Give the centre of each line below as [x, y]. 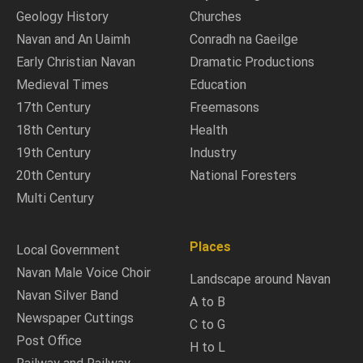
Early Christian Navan [76, 62]
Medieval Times [62, 84]
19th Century [53, 152]
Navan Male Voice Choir [83, 272]
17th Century [53, 107]
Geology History [62, 16]
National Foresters [243, 175]
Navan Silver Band [67, 295]
